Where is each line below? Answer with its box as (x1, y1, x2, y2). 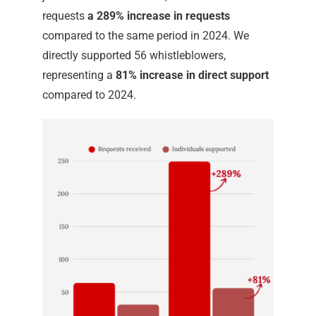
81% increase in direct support (115, 68, 269, 82)
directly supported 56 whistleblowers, (42, 49, 226, 62)
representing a (42, 68, 116, 82)
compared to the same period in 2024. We (42, 29, 249, 42)
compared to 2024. (42, 88, 136, 102)
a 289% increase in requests (87, 9, 230, 23)
